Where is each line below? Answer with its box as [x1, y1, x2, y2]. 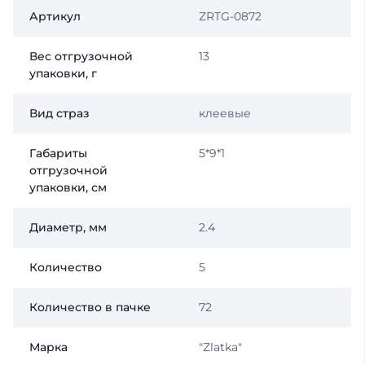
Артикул [29, 9, 81, 24]
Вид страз [29, 106, 90, 121]
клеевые [198, 106, 251, 121]
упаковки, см [29, 180, 107, 195]
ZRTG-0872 [198, 9, 262, 24]
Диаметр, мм [29, 220, 107, 235]
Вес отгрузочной [29, 49, 133, 64]
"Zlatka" [198, 340, 242, 354]
